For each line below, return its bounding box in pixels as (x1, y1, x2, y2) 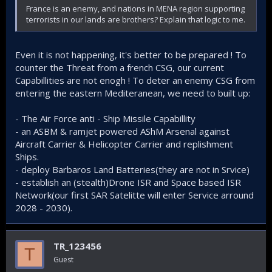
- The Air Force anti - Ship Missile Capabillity (15, 112, 195, 124)
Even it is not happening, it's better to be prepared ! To (15, 49, 246, 61)
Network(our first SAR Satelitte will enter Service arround (15, 189, 254, 201)
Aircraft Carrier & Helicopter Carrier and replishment (15, 138, 233, 150)
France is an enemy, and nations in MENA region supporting (26, 2, 245, 14)
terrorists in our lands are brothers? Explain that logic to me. (26, 13, 245, 25)
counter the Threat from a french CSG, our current (15, 61, 224, 73)
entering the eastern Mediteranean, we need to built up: (15, 87, 250, 99)
